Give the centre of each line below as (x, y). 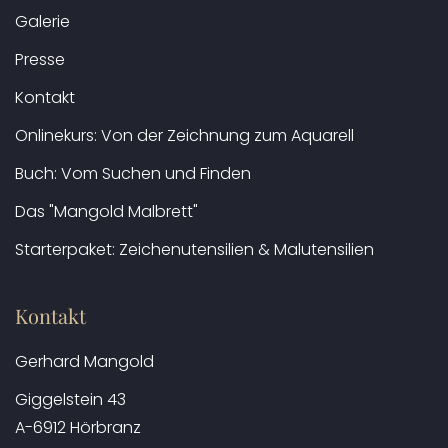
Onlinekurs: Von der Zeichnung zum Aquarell (184, 136)
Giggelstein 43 (70, 400)
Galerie (42, 22)
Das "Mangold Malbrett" (106, 212)
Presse (40, 60)
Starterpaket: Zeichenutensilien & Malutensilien (194, 250)
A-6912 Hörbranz (78, 428)
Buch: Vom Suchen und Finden (133, 174)
